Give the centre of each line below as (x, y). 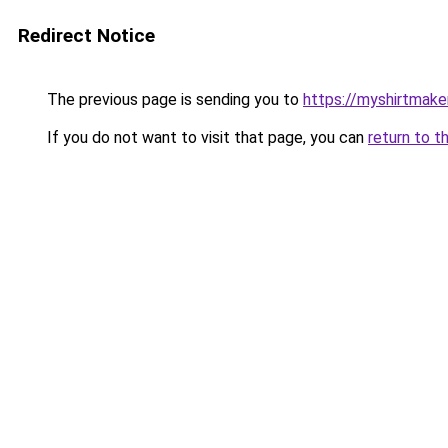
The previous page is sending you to (173, 99)
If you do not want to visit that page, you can (205, 137)
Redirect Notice (86, 35)
